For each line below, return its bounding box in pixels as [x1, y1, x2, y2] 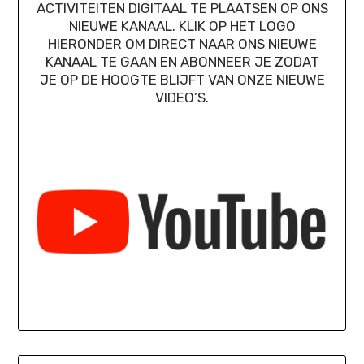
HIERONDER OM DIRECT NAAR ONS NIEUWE [47, 35, 317, 52]
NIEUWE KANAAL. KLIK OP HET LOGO [68, 17, 296, 34]
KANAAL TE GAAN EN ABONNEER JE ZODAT [45, 53, 319, 70]
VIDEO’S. [155, 89, 209, 106]
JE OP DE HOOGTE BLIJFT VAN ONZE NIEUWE [39, 71, 325, 88]
